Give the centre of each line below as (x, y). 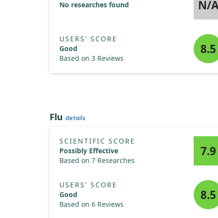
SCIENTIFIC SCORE (97, 141)
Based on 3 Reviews (91, 58)
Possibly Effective (89, 151)
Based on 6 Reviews (91, 204)
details (75, 118)
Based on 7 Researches (97, 160)
